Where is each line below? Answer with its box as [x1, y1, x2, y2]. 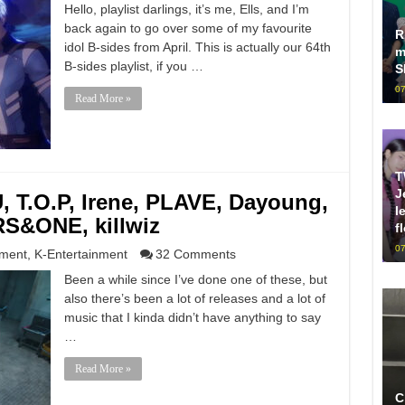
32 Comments [155, 247, 236, 261]
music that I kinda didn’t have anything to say [63, 310, 321, 325]
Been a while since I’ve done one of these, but [63, 272, 327, 287]
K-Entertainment [33, 247, 127, 261]
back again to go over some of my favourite [63, 21, 312, 35]
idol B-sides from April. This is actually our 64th [63, 40, 331, 54]
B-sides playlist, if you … [63, 59, 203, 73]
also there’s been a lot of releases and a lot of [63, 291, 325, 306]
